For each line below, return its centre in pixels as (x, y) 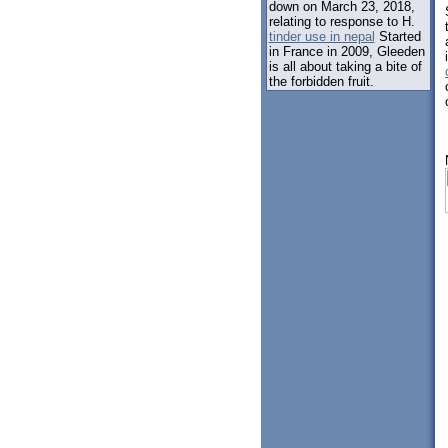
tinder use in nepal (321, 36)
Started (397, 36)
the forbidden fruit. (321, 81)
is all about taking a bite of (345, 66)
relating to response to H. (341, 21)
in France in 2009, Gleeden (346, 51)
